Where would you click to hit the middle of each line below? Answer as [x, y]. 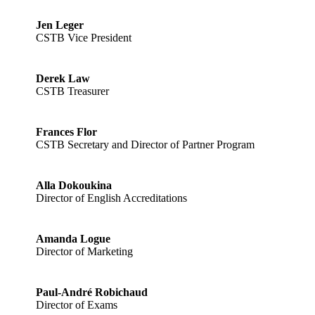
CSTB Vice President [84, 37]
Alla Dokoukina [74, 185]
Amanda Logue [73, 238]
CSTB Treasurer [72, 91]
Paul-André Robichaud [92, 292]
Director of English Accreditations [111, 198]
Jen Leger [60, 25]
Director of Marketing [84, 251]
